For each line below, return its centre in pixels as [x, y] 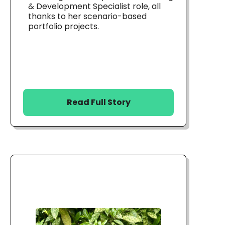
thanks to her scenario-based [87, 16]
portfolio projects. [64, 26]
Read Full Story [98, 102]
